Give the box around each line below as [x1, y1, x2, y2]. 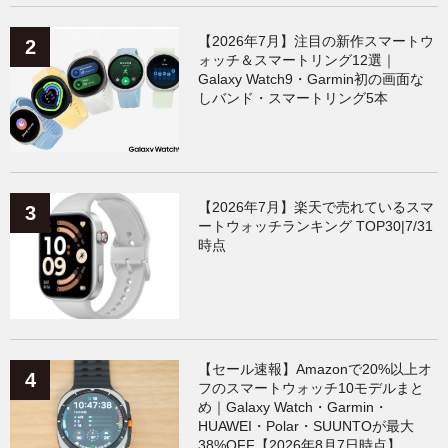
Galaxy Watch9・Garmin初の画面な [198, 70, 425, 87]
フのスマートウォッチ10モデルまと [198, 379, 425, 396]
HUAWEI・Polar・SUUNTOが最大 [198, 417, 415, 434]
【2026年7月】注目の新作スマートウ [198, 32, 435, 49]
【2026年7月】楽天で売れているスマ [198, 199, 435, 216]
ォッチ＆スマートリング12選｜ [198, 51, 397, 68]
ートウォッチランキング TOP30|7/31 [198, 218, 434, 235]
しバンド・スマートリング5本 [198, 89, 389, 106]
